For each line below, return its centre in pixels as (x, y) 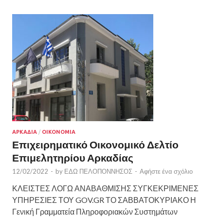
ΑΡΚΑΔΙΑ (25, 132)
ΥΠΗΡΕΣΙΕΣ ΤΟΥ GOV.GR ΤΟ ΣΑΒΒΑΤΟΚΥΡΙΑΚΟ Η (104, 200)
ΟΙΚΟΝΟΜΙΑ (59, 132)
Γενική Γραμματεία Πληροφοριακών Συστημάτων (95, 211)
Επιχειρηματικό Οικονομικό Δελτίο (95, 144)
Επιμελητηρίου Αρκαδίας (73, 157)
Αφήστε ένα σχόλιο (166, 171)
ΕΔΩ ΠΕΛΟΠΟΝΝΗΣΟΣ (98, 171)
